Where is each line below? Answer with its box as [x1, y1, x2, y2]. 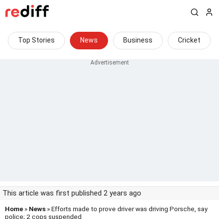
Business [123, 36, 153, 44]
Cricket [178, 36, 200, 44]
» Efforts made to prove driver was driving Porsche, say [45, 205, 207, 213]
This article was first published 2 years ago [2, 189, 141, 197]
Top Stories [18, 36, 55, 44]
